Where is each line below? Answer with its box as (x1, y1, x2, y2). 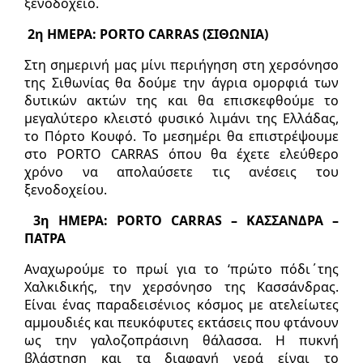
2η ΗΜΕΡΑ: (28, 24, 100, 43)
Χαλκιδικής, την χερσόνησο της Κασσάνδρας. (24, 277, 339, 296)
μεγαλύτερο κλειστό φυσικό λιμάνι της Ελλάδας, (24, 109, 339, 127)
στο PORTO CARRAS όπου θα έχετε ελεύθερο (24, 144, 339, 163)
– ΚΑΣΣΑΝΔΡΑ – (222, 211, 339, 229)
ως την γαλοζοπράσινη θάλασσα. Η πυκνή (24, 331, 339, 349)
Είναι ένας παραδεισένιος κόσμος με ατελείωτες (24, 295, 339, 314)
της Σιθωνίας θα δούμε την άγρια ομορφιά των (24, 73, 339, 92)
